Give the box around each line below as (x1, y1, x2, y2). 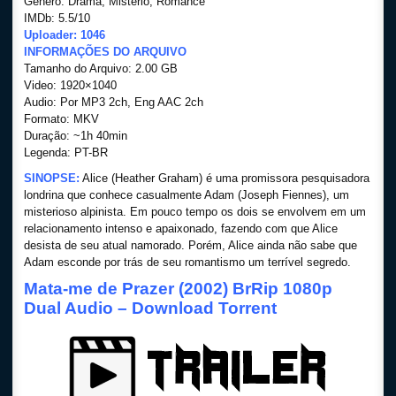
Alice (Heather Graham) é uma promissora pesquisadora (80, 171, 369, 185)
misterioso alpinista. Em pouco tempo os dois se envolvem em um (24, 205, 366, 218)
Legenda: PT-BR (24, 146, 108, 159)
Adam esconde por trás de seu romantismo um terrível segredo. (24, 255, 351, 269)
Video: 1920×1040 (24, 79, 117, 92)
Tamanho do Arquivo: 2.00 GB (24, 62, 178, 75)
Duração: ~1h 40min (24, 129, 127, 142)
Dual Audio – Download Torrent (24, 299, 277, 317)
